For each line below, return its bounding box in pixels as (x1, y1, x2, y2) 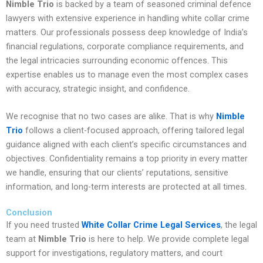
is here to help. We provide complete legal (86, 234, 249, 245)
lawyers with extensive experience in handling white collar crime (6, 12, 249, 23)
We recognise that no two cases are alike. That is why (6, 110, 216, 122)
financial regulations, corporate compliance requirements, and (6, 41, 244, 52)
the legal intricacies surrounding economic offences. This (6, 55, 228, 66)
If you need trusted (6, 220, 82, 231)
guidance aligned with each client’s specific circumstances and (6, 139, 247, 150)
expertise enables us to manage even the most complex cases (6, 69, 248, 80)
